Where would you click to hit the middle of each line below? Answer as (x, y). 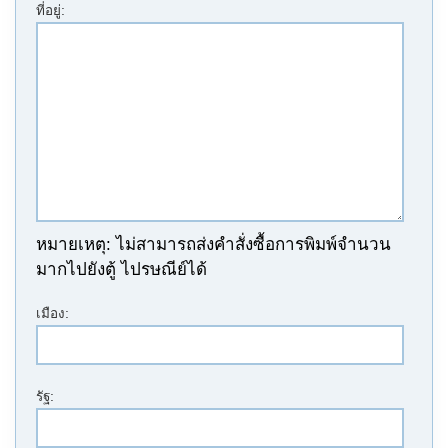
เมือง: (52, 313)
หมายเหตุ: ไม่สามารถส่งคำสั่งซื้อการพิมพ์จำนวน (213, 244)
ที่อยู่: (50, 10)
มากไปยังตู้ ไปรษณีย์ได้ (121, 269)
